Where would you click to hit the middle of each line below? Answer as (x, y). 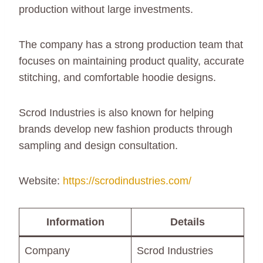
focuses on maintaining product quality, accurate (131, 61)
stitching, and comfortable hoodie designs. (117, 77)
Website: (41, 181)
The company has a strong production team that (131, 44)
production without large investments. (106, 9)
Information (75, 222)
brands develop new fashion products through (126, 129)
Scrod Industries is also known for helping (116, 112)
